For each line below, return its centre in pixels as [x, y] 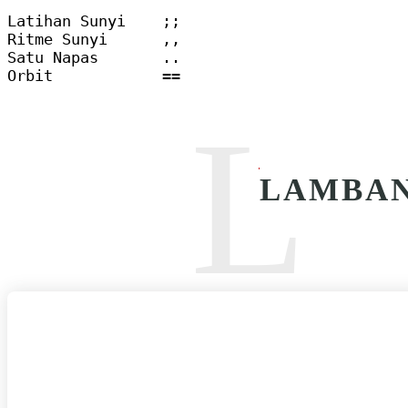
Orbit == [94, 75]
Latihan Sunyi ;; [94, 20]
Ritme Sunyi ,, [94, 39]
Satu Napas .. [94, 57]
